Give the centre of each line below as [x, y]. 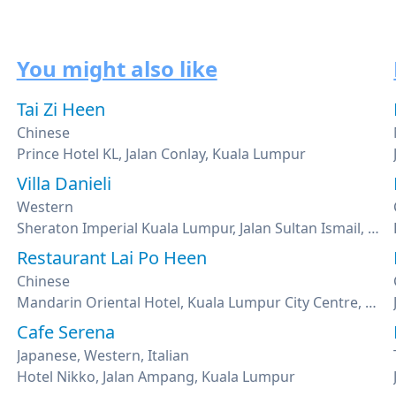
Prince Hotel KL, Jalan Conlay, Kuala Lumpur [161, 154]
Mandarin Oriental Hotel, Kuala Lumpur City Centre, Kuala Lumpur [370, 302]
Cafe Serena [65, 332]
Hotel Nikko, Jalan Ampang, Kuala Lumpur [156, 377]
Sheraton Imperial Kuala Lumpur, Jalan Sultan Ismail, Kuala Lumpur [373, 228]
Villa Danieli [64, 183]
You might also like [117, 69]
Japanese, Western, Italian [103, 355]
